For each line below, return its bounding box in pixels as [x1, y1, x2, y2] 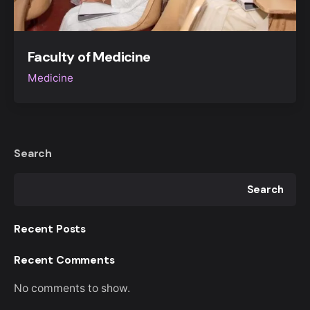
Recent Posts [14, 221, 86, 237]
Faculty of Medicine [28, 48, 151, 66]
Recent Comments [14, 253, 115, 268]
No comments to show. [14, 282, 130, 295]
